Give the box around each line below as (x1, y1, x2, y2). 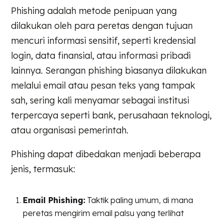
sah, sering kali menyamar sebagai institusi (11, 94, 190, 106)
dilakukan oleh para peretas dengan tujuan (11, 19, 193, 31)
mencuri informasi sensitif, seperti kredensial (11, 34, 196, 46)
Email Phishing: (23, 195, 86, 205)
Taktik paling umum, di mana (85, 195, 194, 205)
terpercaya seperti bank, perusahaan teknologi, (11, 109, 212, 121)
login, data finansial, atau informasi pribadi (11, 49, 191, 61)
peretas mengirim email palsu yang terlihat (23, 208, 184, 218)
